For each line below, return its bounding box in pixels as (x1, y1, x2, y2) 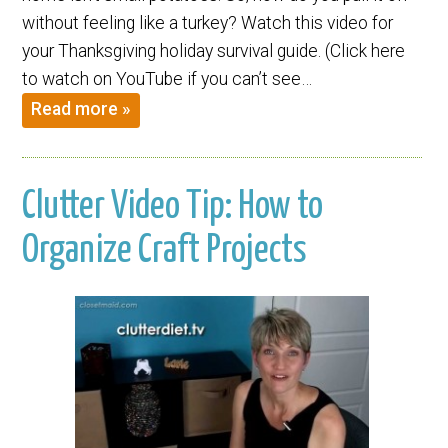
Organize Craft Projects (22, 231, 308, 270)
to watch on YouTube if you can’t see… (22, 68, 313, 89)
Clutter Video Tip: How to (22, 187, 324, 226)
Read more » (31, 99, 132, 120)
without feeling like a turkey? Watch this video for (22, 12, 394, 33)
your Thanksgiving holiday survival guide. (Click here (22, 40, 406, 61)
